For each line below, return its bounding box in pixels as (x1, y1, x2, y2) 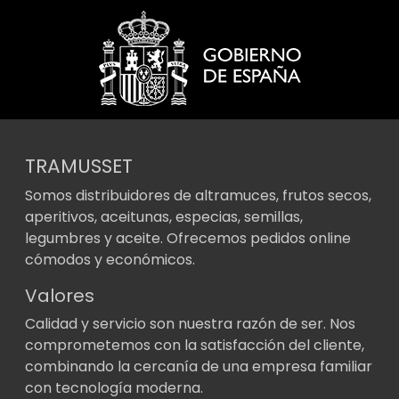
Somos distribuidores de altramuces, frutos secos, (25, 184, 371, 206)
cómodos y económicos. (25, 248, 195, 270)
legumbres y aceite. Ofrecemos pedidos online (25, 227, 351, 248)
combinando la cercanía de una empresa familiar (25, 355, 372, 377)
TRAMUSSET (25, 151, 133, 180)
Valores (25, 282, 94, 308)
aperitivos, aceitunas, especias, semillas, (25, 206, 303, 227)
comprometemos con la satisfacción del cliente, (25, 334, 364, 355)
